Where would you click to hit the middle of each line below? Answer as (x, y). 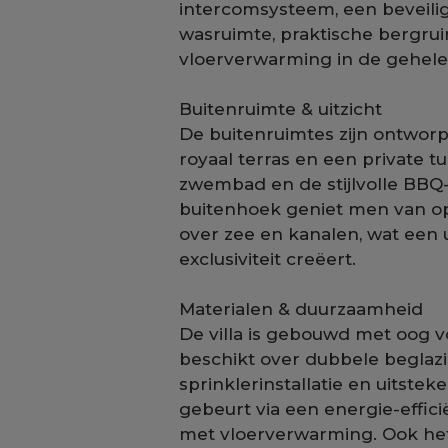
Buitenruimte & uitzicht (281, 109)
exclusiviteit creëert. (268, 259)
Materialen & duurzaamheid (301, 309)
